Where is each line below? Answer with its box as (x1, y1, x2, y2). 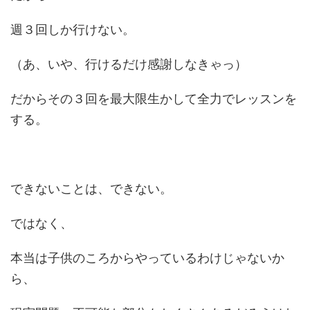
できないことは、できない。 (10, 181, 172, 196)
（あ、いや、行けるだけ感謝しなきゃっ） (10, 57, 247, 71)
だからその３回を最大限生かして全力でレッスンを (10, 91, 297, 106)
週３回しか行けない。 (10, 22, 135, 37)
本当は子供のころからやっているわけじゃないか (10, 250, 284, 265)
